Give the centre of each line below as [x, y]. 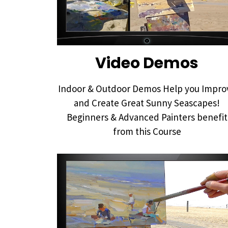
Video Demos [147, 63]
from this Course [147, 131]
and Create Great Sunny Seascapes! [147, 103]
